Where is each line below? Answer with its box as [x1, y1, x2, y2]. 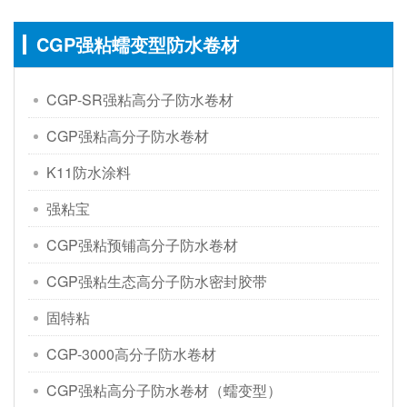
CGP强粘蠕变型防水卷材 [36, 31, 239, 58]
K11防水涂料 [46, 162, 131, 184]
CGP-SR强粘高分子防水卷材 [46, 89, 233, 111]
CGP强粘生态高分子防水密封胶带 [46, 271, 267, 293]
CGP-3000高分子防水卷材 [46, 343, 216, 365]
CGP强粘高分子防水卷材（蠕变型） [46, 380, 282, 402]
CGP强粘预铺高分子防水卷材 [46, 234, 238, 256]
